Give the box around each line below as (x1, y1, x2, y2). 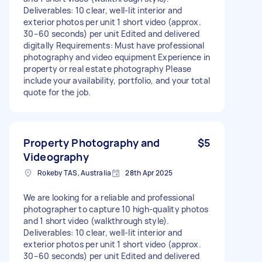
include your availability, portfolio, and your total (23, 74, 210, 86)
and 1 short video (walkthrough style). (23, 215, 170, 226)
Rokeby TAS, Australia (37, 167, 112, 178)
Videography (23, 149, 89, 164)
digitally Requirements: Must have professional (23, 39, 205, 51)
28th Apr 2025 (125, 167, 173, 178)
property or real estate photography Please (23, 63, 192, 74)
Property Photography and (23, 135, 160, 150)
